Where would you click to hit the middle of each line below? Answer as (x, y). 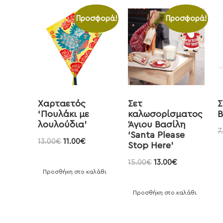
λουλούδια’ (62, 124)
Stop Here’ (150, 145)
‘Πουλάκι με (64, 114)
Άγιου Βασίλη (157, 124)
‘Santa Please (156, 135)
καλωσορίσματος (165, 114)
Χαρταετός (62, 103)
